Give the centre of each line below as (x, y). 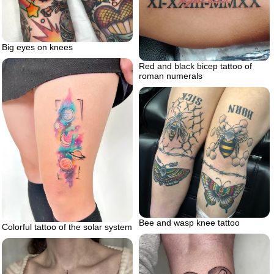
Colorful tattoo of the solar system (67, 227)
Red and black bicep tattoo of (195, 66)
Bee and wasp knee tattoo (189, 223)
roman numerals (171, 76)
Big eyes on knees (37, 47)
